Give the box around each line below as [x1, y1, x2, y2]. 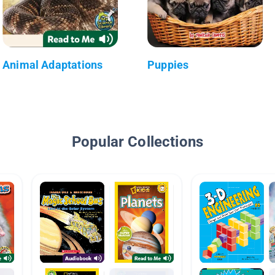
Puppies [147, 58, 189, 71]
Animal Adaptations [2, 58, 103, 71]
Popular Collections [71, 133, 204, 150]
